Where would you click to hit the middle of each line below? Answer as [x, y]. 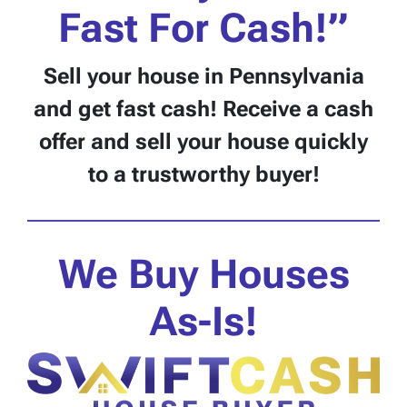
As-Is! [203, 321]
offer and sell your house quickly [203, 141]
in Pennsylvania [284, 76]
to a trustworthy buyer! [203, 174]
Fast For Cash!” [203, 28]
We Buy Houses [203, 274]
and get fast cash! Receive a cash [203, 109]
